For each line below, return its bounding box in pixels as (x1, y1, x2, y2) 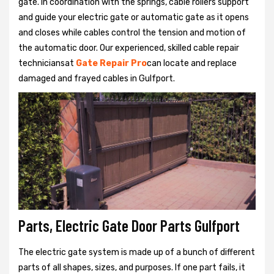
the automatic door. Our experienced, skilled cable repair (18, 42, 239, 53)
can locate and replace (147, 57, 237, 68)
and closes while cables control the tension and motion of (18, 27, 246, 38)
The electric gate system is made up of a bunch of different (18, 247, 255, 258)
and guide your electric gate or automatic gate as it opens (18, 12, 249, 23)
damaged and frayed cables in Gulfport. (18, 73, 175, 84)
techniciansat (18, 57, 76, 68)
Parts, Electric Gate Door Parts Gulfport (18, 216, 240, 235)
